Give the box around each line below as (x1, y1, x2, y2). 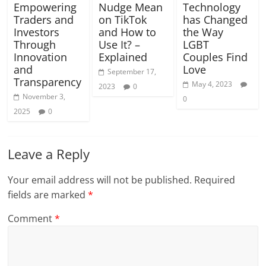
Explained (98, 49, 147, 64)
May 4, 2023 (191, 78, 232, 89)
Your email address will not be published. (8, 173, 192, 186)
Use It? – (98, 37, 140, 52)
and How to (98, 24, 156, 39)
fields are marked (8, 188, 88, 201)
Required (194, 173, 236, 186)
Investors (14, 24, 60, 39)
